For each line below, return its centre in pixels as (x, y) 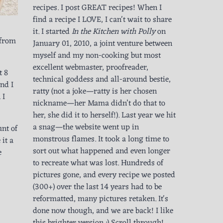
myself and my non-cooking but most (97, 56)
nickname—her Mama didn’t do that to (99, 104)
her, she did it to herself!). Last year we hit (104, 116)
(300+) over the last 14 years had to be (97, 187)
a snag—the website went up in (86, 128)
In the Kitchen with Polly (113, 32)
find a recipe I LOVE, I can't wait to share (102, 20)
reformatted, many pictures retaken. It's (101, 199)
